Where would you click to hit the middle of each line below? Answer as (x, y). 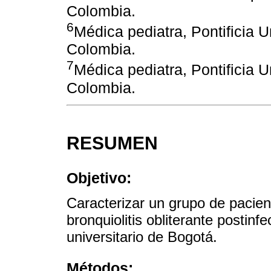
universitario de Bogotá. (142, 237)
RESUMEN (112, 143)
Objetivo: (99, 178)
